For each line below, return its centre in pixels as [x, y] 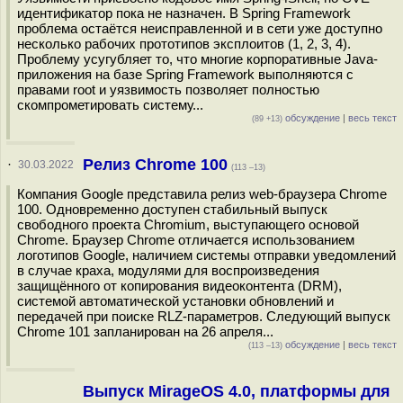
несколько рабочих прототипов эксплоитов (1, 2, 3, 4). [184, 44]
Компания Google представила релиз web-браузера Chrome [202, 194]
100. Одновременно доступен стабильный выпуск [172, 209]
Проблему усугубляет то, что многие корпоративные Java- [197, 59]
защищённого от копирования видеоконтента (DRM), [179, 286]
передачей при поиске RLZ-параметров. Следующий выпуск [204, 316]
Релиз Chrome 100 [155, 165]
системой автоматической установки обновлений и [175, 301]
